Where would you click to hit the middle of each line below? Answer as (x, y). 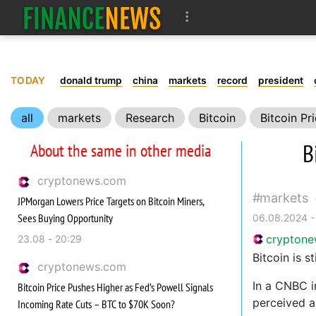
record (232, 80)
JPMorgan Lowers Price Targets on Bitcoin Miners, (111, 201)
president (280, 80)
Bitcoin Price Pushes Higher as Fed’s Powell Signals (115, 287)
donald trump (91, 80)
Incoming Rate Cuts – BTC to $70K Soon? (96, 304)
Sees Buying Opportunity (65, 218)
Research (150, 118)
